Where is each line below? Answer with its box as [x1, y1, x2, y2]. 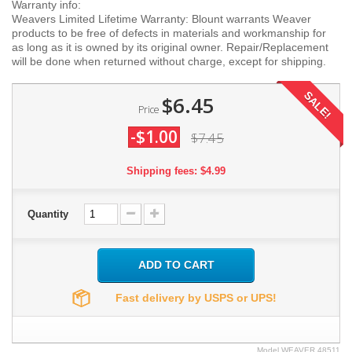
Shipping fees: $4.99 [126, 165, 225, 177]
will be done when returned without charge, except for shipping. [12, 55, 326, 68]
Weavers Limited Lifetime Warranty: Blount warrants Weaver [12, 13, 311, 25]
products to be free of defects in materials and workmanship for [12, 27, 326, 39]
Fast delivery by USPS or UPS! [115, 291, 277, 304]
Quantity [27, 208, 68, 220]
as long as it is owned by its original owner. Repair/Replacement [12, 41, 328, 53]
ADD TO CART [137, 258, 214, 271]
